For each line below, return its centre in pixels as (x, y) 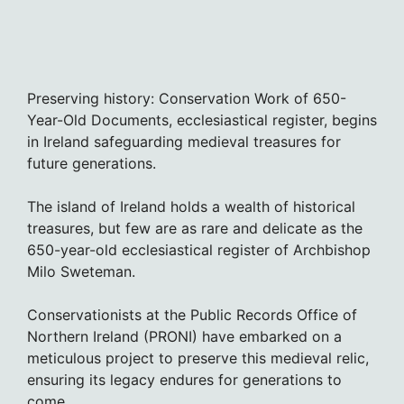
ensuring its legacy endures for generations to (184, 379)
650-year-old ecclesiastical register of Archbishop (199, 249)
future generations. (92, 163)
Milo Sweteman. (81, 271)
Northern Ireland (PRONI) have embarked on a (184, 336)
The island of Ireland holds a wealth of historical (191, 206)
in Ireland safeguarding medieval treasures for (184, 141)
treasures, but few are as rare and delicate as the (195, 228)
